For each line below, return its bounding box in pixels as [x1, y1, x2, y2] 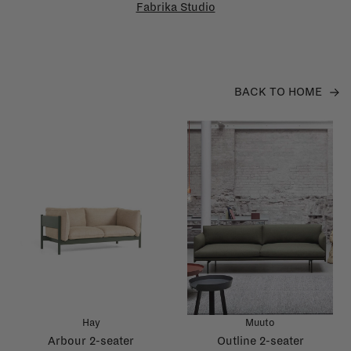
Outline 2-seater [216, 334, 304, 347]
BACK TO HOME [234, 85, 322, 98]
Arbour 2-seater [48, 334, 134, 347]
